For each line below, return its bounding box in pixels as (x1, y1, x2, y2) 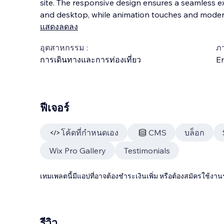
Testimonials (124, 145, 170, 155)
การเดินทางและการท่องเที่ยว (40, 54, 141, 64)
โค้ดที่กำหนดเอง (61, 127, 118, 137)
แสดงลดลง (40, 21, 78, 31)
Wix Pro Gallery (49, 145, 106, 155)
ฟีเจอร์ (40, 101, 69, 114)
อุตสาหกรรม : (40, 42, 88, 52)
